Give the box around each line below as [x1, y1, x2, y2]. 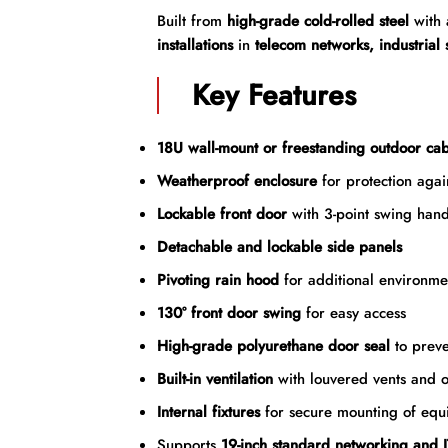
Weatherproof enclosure [156, 170, 317, 193]
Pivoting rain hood [156, 269, 279, 292]
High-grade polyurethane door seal [156, 335, 390, 358]
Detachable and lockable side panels [156, 236, 402, 259]
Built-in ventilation [156, 368, 273, 391]
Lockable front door [156, 203, 287, 226]
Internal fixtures [156, 401, 260, 424]
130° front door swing [156, 302, 301, 325]
